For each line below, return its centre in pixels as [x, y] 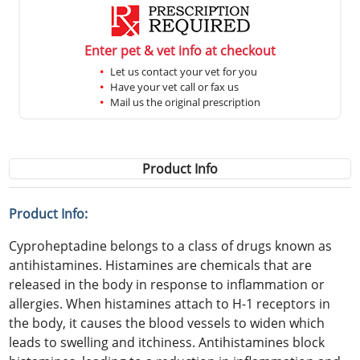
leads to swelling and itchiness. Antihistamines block [167, 342]
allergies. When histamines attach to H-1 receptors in [170, 303]
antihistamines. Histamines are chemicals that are [161, 265]
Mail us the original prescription [185, 102]
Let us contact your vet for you [184, 71]
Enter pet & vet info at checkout [180, 50]
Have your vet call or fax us [174, 86]
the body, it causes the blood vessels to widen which [167, 323]
